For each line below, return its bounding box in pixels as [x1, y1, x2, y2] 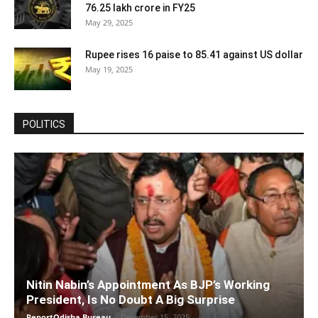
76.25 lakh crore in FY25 [85, 2, 195, 13]
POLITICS [23, 119, 65, 130]
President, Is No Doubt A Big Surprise [26, 292, 235, 307]
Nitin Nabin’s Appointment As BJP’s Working [26, 278, 270, 292]
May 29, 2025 [85, 17, 133, 28]
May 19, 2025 [85, 64, 133, 75]
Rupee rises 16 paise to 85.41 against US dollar [85, 49, 303, 60]
